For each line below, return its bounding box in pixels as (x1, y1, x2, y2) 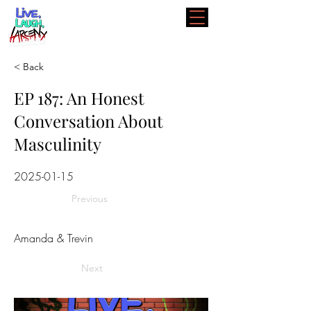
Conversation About (14, 110, 163, 132)
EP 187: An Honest (14, 87, 144, 109)
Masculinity (14, 133, 101, 155)
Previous (72, 192, 108, 205)
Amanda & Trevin (14, 230, 93, 246)
